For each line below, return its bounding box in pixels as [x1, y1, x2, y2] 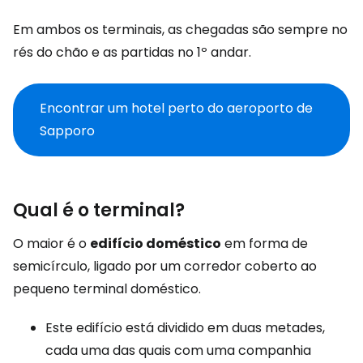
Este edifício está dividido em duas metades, [45, 318, 325, 337]
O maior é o [13, 234, 90, 253]
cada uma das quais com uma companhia [45, 341, 311, 360]
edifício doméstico [90, 234, 221, 253]
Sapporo [40, 122, 95, 140]
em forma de [221, 234, 308, 253]
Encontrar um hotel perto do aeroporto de [40, 99, 313, 117]
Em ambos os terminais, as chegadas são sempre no [13, 20, 348, 39]
